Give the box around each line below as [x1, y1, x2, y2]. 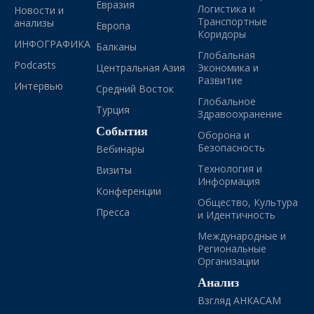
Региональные [198, 241, 267, 255]
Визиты [95, 163, 132, 177]
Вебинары [95, 142, 144, 156]
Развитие [198, 73, 243, 87]
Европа [95, 18, 130, 32]
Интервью [14, 78, 63, 93]
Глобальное [198, 94, 257, 108]
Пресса [95, 205, 130, 219]
